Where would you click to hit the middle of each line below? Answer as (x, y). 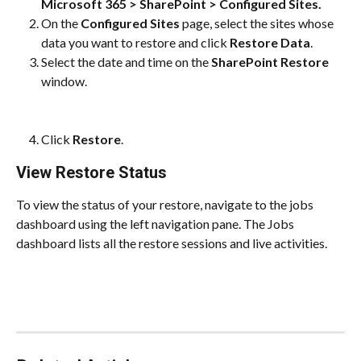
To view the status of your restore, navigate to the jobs (166, 205)
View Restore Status (91, 173)
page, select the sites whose (258, 23)
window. (64, 81)
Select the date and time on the (126, 61)
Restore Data (269, 42)
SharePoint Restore (270, 61)
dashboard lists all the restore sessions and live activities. (172, 243)
